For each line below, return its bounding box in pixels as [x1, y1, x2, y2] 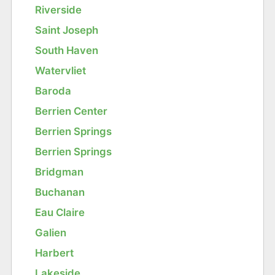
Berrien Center [35, 105, 108, 118]
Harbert [35, 247, 74, 260]
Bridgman [35, 166, 84, 179]
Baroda [35, 85, 72, 98]
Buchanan [35, 186, 85, 199]
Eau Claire [35, 206, 85, 219]
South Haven [35, 44, 99, 57]
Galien [35, 227, 67, 239]
